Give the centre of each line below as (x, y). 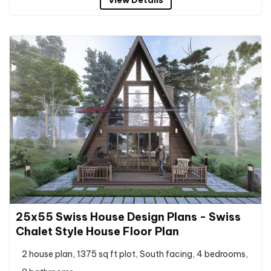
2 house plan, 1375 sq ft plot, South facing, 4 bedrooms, (135, 254)
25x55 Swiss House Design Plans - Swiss (128, 217)
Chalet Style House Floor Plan (97, 231)
